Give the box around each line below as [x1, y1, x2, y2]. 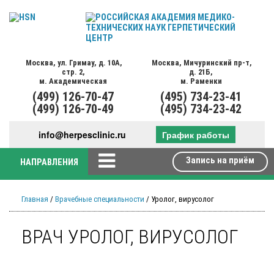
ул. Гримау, [57, 58, 97, 67]
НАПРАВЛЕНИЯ [20, 157, 79, 168]
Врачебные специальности [55, 194, 144, 204]
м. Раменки [180, 76, 222, 86]
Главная [21, 194, 48, 204]
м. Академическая [39, 76, 107, 86]
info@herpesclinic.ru [39, 128, 127, 141]
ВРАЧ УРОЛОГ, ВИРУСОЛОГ [21, 224, 239, 248]
